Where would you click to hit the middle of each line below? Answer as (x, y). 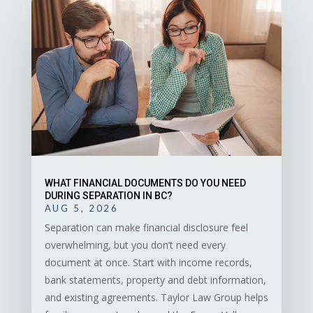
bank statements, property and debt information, (155, 280)
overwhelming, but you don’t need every (135, 245)
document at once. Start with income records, (148, 263)
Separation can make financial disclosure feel (146, 228)
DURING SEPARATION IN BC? (108, 196)
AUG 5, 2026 (81, 209)
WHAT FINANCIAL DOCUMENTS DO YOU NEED (145, 183)
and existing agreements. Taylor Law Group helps (156, 298)
